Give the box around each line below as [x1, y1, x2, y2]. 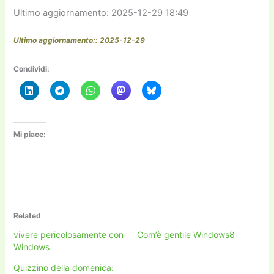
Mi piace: [13, 129, 46, 139]
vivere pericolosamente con [13, 229, 124, 240]
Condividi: [13, 64, 50, 73]
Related [13, 211, 42, 221]
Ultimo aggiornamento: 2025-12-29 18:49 [13, 7, 189, 18]
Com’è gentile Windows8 [137, 229, 235, 240]
